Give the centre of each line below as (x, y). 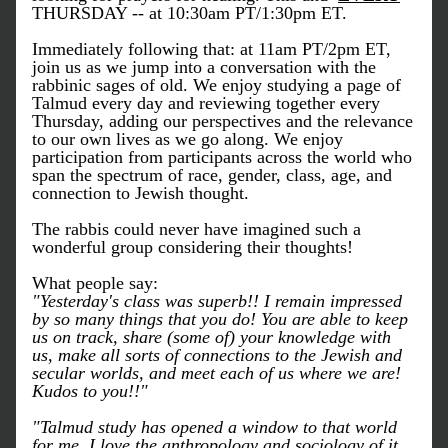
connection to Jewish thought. (140, 193)
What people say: (95, 283)
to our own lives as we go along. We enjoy (187, 139)
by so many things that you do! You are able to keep (220, 319)
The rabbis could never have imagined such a (196, 229)
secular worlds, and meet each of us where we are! (216, 373)
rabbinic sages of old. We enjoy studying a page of (216, 85)
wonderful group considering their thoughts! (192, 247)
